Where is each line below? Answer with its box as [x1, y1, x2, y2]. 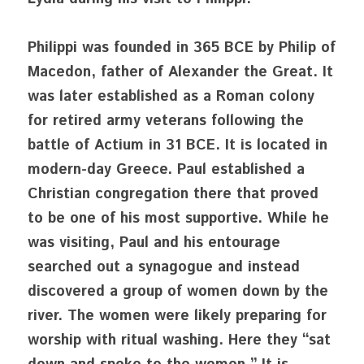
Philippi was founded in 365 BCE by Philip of [28, 37, 336, 58]
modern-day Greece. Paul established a [28, 159, 305, 180]
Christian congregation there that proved [28, 184, 318, 205]
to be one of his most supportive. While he [28, 208, 329, 229]
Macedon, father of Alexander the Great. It [28, 62, 333, 83]
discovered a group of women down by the [28, 281, 328, 302]
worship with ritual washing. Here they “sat [28, 330, 331, 351]
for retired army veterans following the [28, 110, 304, 132]
